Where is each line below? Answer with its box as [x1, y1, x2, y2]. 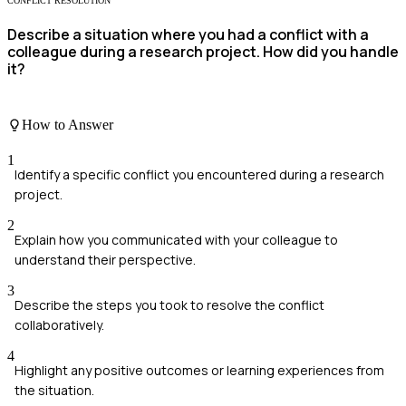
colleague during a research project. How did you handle [7, 42, 399, 63]
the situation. [14, 382, 94, 400]
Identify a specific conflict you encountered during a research [14, 166, 384, 184]
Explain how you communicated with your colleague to [14, 231, 338, 249]
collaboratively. [14, 316, 104, 334]
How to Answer [22, 116, 113, 132]
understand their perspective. [14, 251, 196, 269]
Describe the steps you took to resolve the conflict [14, 296, 324, 314]
